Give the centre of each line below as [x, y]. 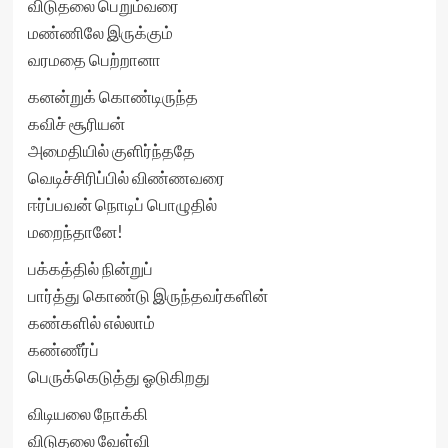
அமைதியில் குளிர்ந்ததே [111, 150]
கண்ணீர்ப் [63, 349]
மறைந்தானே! [75, 231]
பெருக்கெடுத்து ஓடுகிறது [118, 376]
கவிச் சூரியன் [76, 123]
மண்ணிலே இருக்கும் [100, 32]
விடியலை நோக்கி [87, 413]
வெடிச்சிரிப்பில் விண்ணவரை [126, 177]
